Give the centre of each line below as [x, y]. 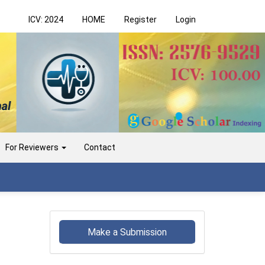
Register [140, 20]
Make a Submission [127, 232]
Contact [100, 147]
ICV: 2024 [46, 20]
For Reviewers [33, 147]
